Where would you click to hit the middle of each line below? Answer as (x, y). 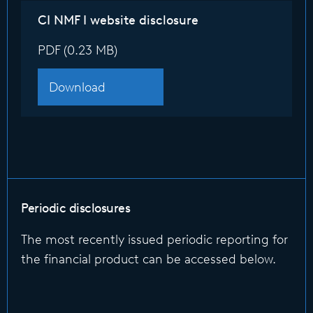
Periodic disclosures (75, 208)
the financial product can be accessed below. (148, 259)
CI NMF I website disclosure (118, 20)
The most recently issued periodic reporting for (154, 240)
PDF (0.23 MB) (78, 50)
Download (78, 87)
